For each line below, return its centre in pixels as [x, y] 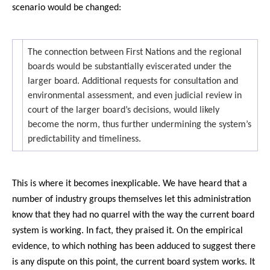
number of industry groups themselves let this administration [131, 199]
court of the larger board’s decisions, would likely [124, 110]
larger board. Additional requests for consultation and [133, 81]
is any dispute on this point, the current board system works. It [133, 262]
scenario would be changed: [67, 8]
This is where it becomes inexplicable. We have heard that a [130, 184]
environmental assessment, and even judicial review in [135, 96]
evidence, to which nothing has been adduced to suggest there [134, 246]
